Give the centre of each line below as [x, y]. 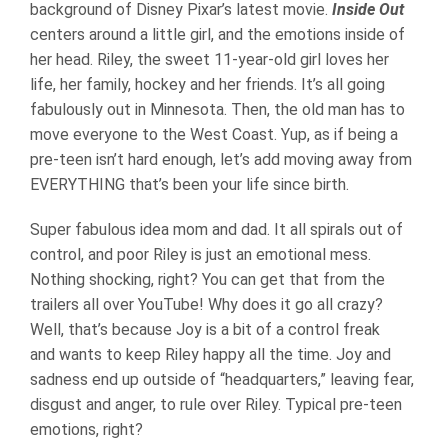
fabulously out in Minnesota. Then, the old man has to [217, 109]
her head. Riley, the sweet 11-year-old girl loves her [209, 59]
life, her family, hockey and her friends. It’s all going [207, 84]
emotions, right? [86, 429]
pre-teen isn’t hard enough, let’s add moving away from [221, 159]
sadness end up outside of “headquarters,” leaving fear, [222, 379]
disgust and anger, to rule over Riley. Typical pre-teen [216, 404]
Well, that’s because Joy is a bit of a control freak [205, 329]
